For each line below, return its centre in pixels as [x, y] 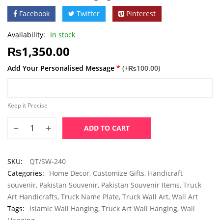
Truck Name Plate [90, 197]
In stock [63, 35]
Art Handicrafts [32, 197]
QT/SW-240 [48, 162]
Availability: [26, 35]
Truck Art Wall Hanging [139, 209]
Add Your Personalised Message [61, 68]
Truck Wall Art [145, 197]
